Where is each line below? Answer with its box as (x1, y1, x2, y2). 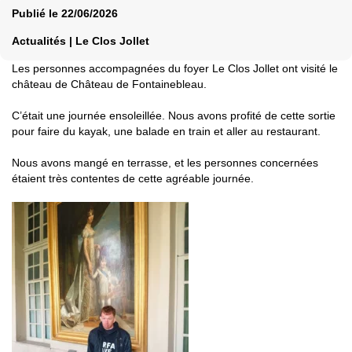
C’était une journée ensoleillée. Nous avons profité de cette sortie (12, 109, 335, 123)
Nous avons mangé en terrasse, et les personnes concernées (12, 156, 318, 170)
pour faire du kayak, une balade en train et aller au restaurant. (12, 125, 321, 138)
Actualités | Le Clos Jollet (12, 35, 149, 48)
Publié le (12, 7, 61, 20)
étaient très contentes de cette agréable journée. (12, 172, 254, 185)
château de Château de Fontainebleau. (12, 78, 207, 91)
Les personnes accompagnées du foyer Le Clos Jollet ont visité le (12, 62, 338, 75)
